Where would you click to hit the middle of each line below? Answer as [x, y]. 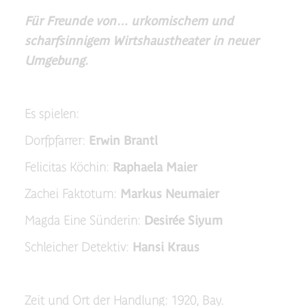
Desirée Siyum [183, 220]
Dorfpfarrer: [56, 140]
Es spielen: [53, 114]
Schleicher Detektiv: [78, 247]
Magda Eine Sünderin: [84, 220]
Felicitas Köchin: [68, 167]
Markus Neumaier [169, 194]
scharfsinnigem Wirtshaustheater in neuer [141, 41]
